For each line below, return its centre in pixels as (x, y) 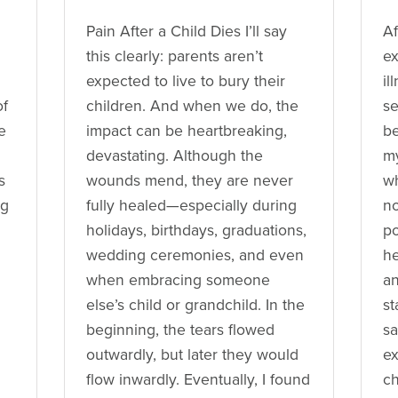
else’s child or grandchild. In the (196, 305)
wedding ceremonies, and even (195, 255)
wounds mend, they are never (190, 180)
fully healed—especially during (192, 205)
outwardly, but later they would (193, 354)
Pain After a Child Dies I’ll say (187, 31)
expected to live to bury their (186, 81)
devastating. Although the (175, 155)
